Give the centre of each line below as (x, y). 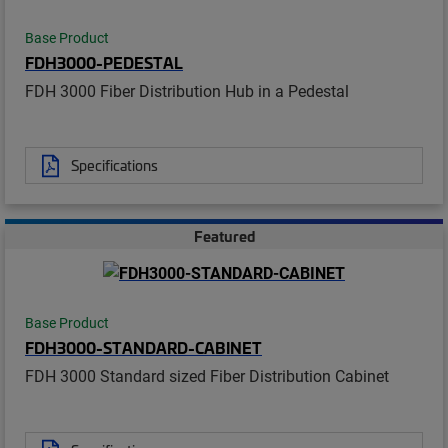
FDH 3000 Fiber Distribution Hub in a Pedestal (187, 91)
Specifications (114, 165)
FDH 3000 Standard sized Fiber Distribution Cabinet (207, 376)
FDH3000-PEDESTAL (104, 62)
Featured (224, 236)
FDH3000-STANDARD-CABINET (143, 347)
